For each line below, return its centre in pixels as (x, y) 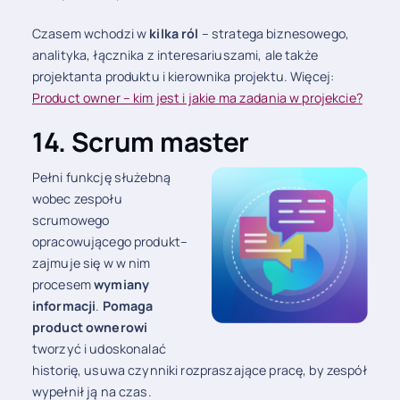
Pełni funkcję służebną (101, 178)
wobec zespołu (77, 199)
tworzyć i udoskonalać (99, 349)
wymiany (122, 285)
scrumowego (71, 221)
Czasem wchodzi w (91, 33)
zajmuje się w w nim (91, 263)
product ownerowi (90, 328)
